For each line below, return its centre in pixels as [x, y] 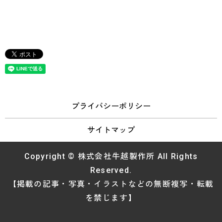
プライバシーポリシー [111, 106]
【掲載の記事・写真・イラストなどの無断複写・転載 [111, 184]
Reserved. [111, 170]
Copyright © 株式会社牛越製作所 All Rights [111, 157]
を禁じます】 [111, 198]
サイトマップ [111, 130]
